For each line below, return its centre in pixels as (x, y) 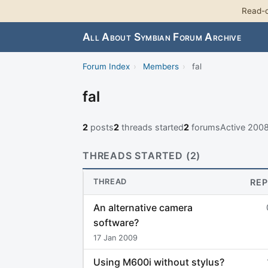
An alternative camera (143, 208)
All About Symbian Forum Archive (162, 37)
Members (161, 67)
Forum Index (106, 67)
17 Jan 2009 (115, 237)
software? (116, 223)
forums (205, 127)
